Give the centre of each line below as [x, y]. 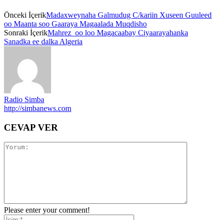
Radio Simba [24, 99]
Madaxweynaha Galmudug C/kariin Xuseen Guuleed [129, 15]
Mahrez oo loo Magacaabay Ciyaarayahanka [118, 32]
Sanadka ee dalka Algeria [43, 41]
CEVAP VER [31, 127]
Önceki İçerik [25, 15]
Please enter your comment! [47, 210]
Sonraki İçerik [26, 32]
